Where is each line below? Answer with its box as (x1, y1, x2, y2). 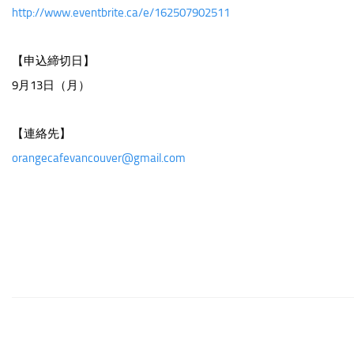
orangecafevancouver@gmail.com (12, 151, 186, 165)
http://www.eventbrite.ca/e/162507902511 (12, 6, 230, 20)
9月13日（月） (12, 78, 90, 92)
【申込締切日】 (12, 54, 95, 68)
